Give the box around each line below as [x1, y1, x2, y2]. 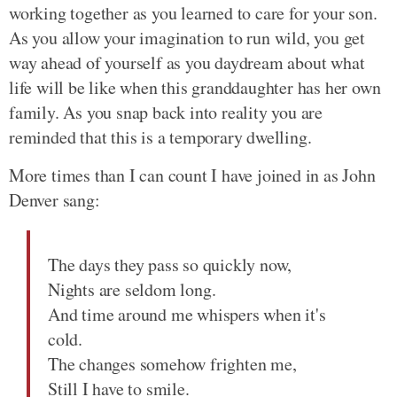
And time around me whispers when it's [48, 302, 326, 326]
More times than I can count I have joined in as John [9, 163, 376, 187]
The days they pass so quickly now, [48, 253, 292, 276]
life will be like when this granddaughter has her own [9, 75, 381, 99]
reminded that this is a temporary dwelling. [9, 125, 312, 149]
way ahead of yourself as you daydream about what [9, 51, 365, 74]
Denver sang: [9, 188, 100, 212]
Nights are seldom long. [48, 277, 216, 301]
